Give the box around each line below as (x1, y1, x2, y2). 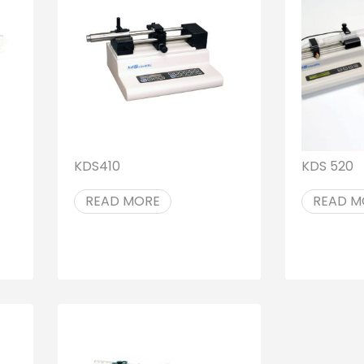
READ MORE (84, 191, 160, 210)
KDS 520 (301, 156, 353, 175)
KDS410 (73, 156, 120, 175)
